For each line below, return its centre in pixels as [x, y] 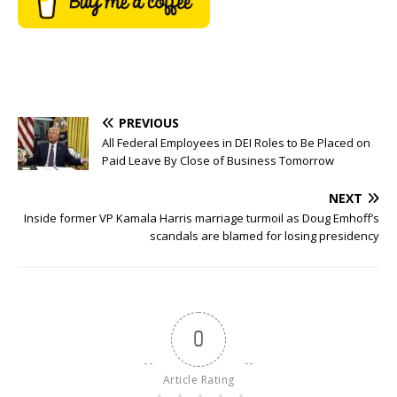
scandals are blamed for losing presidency [265, 236]
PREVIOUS [149, 123]
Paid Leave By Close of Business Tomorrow [218, 161]
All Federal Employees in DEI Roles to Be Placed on [236, 143]
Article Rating [198, 380]
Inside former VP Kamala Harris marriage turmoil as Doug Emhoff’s [202, 218]
